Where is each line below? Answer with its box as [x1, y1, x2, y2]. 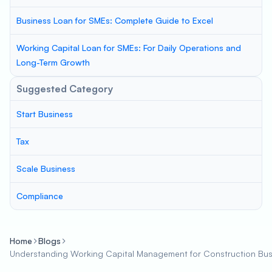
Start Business [16, 109, 73, 119]
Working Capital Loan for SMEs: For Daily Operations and [16, 42, 241, 53]
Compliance [16, 191, 63, 201]
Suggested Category [16, 83, 113, 95]
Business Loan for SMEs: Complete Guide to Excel [16, 15, 213, 25]
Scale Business [16, 163, 75, 174]
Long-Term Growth [16, 57, 90, 67]
